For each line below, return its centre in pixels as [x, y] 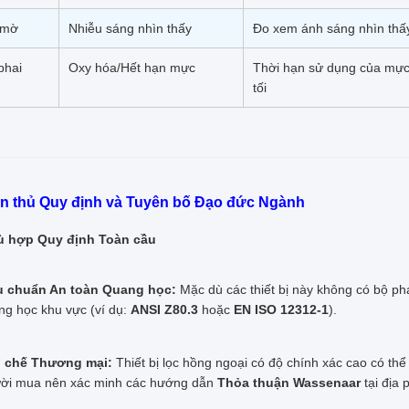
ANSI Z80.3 [164, 310]
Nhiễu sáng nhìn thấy [130, 29]
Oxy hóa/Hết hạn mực [132, 68]
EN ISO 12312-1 [281, 310]
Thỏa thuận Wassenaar [289, 383]
